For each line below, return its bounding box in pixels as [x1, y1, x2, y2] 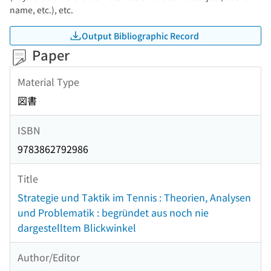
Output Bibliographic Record [82, 29, 199, 42]
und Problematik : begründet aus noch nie [18, 205, 209, 220]
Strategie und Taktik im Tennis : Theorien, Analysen [18, 190, 251, 205]
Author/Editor [18, 249, 80, 264]
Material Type [18, 74, 79, 89]
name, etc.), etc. [10, 4, 73, 16]
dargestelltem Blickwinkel [18, 220, 136, 235]
